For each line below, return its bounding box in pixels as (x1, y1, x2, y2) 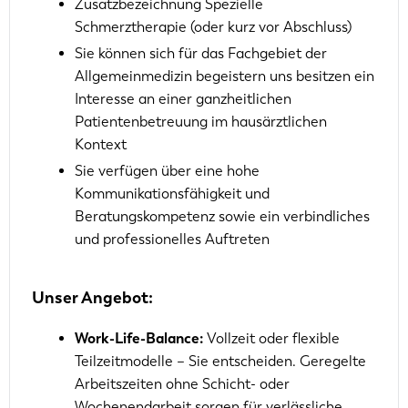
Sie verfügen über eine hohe (75, 161, 260, 179)
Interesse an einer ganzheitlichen (75, 89, 291, 107)
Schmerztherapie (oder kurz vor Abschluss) (75, 17, 352, 36)
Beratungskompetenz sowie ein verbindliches (75, 207, 370, 225)
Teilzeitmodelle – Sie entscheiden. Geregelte (75, 352, 366, 370)
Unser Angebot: (32, 287, 153, 308)
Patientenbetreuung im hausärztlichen (75, 112, 327, 130)
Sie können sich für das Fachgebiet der (75, 44, 327, 62)
